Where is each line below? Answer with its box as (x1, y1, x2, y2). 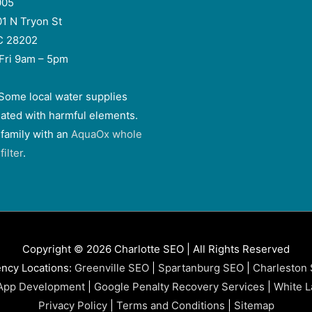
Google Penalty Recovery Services (93, 279, 265, 293)
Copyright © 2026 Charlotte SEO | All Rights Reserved (22, 242, 290, 256)
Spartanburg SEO (157, 260, 244, 274)
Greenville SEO (74, 260, 149, 274)
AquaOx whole (71, 127, 142, 141)
